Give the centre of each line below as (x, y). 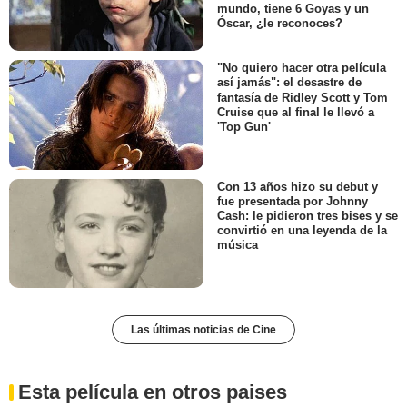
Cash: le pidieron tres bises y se (308, 215)
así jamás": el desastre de (289, 83)
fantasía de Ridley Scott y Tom (303, 97)
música (238, 245)
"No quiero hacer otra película (302, 68)
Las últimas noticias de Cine (203, 330)
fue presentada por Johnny (293, 201)
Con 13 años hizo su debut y (298, 186)
